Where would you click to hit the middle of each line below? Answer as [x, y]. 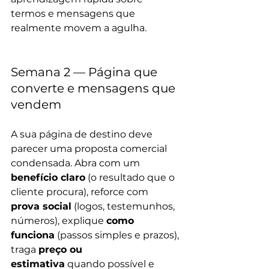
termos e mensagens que [74, 14]
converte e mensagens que [95, 88]
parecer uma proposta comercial [90, 149]
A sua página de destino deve [83, 134]
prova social [41, 206]
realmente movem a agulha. [79, 28]
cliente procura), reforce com [81, 192]
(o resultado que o [131, 177]
